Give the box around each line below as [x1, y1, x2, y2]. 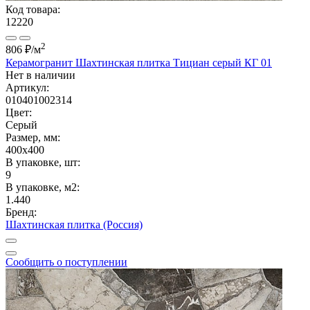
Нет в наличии [6, 69, 75, 81]
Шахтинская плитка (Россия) [6, 218, 143, 230]
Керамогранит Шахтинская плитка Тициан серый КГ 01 [6, 56, 272, 69]
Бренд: [6, 206, 37, 218]
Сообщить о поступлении [6, 255, 127, 268]
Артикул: [6, 81, 49, 93]
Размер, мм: [6, 131, 60, 143]
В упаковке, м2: [6, 181, 80, 193]
